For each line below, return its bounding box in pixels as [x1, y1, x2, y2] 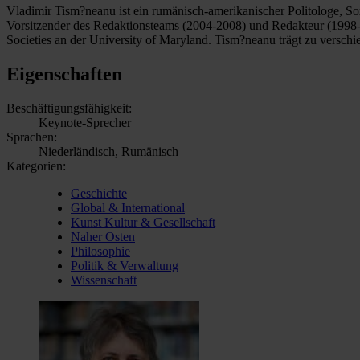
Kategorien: [6, 158, 66, 173]
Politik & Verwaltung [71, 258, 178, 272]
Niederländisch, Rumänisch [39, 144, 178, 158]
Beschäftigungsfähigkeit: [6, 100, 132, 115]
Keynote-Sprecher [39, 115, 131, 129]
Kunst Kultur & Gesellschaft [71, 215, 215, 229]
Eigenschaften [6, 63, 122, 84]
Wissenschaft [71, 272, 137, 287]
